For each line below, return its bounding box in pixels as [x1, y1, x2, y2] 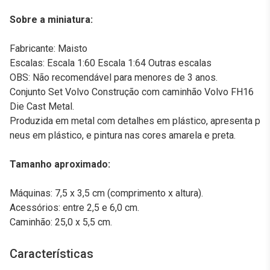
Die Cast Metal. [10, 101, 74, 112]
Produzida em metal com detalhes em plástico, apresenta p [10, 115, 260, 127]
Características [10, 246, 93, 261]
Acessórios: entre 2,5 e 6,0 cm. [10, 202, 139, 213]
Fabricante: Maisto [10, 43, 87, 54]
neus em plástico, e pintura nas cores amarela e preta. [10, 130, 236, 141]
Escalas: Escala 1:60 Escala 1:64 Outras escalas [10, 57, 212, 69]
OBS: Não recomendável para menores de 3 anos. [10, 72, 218, 83]
